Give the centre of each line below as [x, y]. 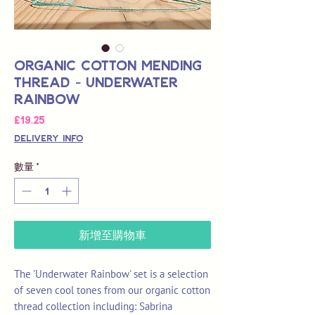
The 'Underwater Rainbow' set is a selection [111, 274]
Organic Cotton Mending [108, 65]
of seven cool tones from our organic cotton [112, 290]
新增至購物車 [112, 235]
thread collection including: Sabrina [93, 307]
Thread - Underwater [96, 82]
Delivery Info [49, 138]
